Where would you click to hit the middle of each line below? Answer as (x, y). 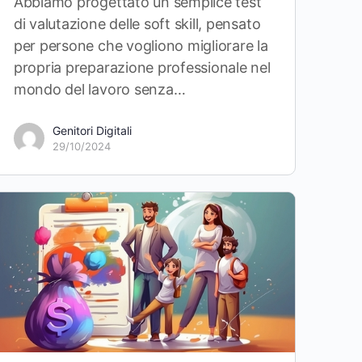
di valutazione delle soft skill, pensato (137, 23)
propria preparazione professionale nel (142, 67)
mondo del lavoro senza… (99, 89)
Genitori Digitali (92, 130)
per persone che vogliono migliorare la (141, 45)
